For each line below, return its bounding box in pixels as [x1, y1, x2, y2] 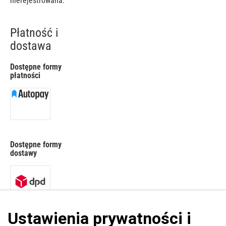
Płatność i [10, 26, 59, 40]
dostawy [10, 148, 37, 158]
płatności [10, 71, 40, 80]
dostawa [10, 39, 51, 53]
